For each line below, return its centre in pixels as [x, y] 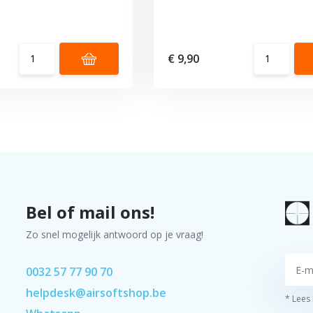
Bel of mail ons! [90, 212]
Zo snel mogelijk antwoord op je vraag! [114, 234]
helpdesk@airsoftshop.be [96, 292]
